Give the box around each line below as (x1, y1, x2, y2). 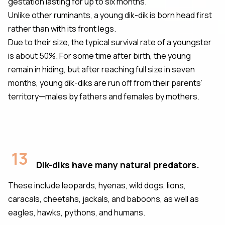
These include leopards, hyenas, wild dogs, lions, (8, 179, 186, 191)
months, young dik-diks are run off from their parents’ (8, 77, 202, 88)
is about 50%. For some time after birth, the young (8, 50, 191, 61)
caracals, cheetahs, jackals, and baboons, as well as (8, 193, 199, 204)
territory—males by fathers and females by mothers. (8, 90, 199, 102)
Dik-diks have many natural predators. (36, 158, 199, 171)
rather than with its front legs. (8, 23, 116, 34)
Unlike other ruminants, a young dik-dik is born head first (8, 9, 212, 21)
